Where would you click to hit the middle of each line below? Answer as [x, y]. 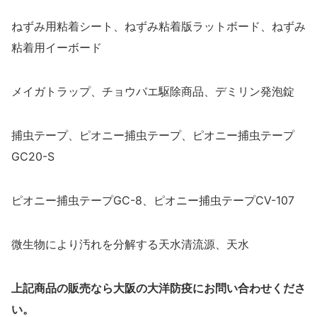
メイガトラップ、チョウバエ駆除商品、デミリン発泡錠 [153, 91]
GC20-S [33, 156]
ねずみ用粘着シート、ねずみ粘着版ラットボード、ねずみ [158, 26]
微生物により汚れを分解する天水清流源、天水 [130, 244]
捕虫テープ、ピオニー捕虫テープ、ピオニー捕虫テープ [153, 135]
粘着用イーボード [57, 47]
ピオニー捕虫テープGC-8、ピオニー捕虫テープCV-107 [153, 200]
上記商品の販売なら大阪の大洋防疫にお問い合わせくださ [158, 288]
